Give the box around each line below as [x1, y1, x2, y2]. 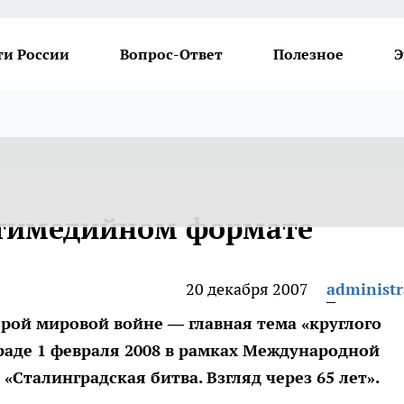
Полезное [273, 45, 344, 63]
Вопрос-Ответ [120, 45, 223, 63]
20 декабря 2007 [186, 279, 308, 299]
